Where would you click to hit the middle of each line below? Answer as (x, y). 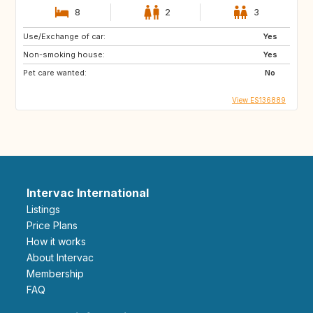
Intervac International (88, 192)
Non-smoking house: (64, 54)
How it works (60, 241)
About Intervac (63, 257)
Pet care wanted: (55, 72)
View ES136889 (259, 100)
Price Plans (55, 225)
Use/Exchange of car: (64, 36)
